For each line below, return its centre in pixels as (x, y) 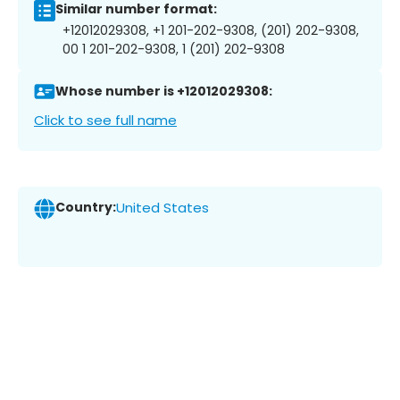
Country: (86, 208)
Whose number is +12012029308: (164, 92)
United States (162, 208)
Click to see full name (105, 120)
